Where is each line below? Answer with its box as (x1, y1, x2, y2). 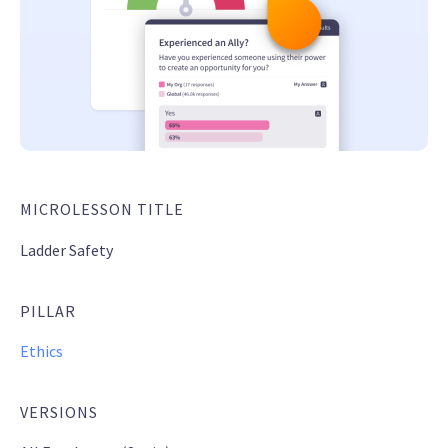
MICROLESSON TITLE (20, 199, 184, 220)
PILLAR (20, 301, 76, 322)
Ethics (20, 341, 63, 362)
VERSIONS (20, 402, 98, 423)
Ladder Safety (20, 240, 113, 261)
